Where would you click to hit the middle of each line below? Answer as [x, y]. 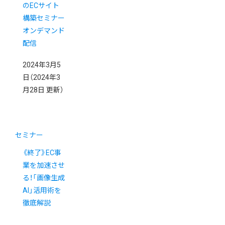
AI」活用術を [42, 191]
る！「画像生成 [44, 178]
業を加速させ [44, 165]
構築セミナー [44, 18]
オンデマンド [44, 31]
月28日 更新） [43, 90]
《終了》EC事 [42, 153]
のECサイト [41, 6]
